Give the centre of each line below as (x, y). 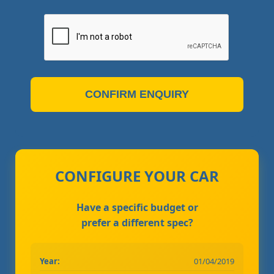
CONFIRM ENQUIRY (137, 94)
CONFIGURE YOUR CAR (137, 176)
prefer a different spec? (137, 222)
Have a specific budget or (137, 207)
